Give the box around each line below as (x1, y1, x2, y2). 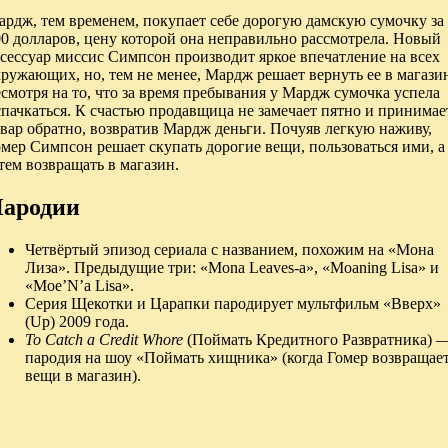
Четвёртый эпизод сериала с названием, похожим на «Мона (25, 240, 434, 258)
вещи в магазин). (25, 366, 141, 384)
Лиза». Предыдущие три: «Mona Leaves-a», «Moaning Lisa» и (25, 258, 439, 276)
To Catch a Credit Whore (25, 330, 183, 348)
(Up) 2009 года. (25, 312, 129, 330)
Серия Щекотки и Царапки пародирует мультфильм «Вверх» (25, 294, 441, 312)
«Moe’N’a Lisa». (25, 276, 134, 294)
